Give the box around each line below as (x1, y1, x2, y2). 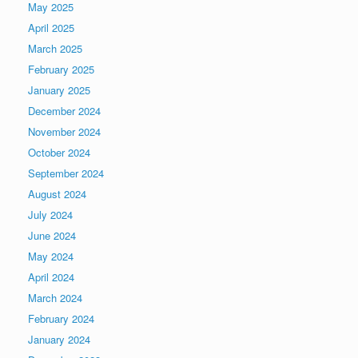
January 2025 (28, 82, 90, 98)
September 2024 (28, 165, 104, 181)
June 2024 (28, 228, 76, 244)
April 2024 (28, 269, 74, 285)
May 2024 (28, 249, 74, 265)
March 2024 (28, 290, 82, 306)
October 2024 (28, 145, 90, 161)
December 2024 (28, 103, 101, 119)
